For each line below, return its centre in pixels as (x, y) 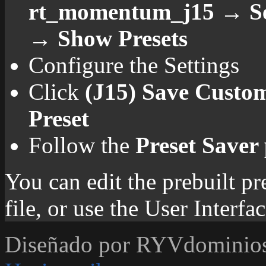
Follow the (82, 145)
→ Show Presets (108, 39)
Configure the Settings (134, 65)
